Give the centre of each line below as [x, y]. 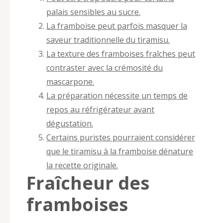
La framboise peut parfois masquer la [117, 26]
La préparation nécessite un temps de [117, 95]
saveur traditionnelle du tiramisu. [108, 40]
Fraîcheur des [88, 183]
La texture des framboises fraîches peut [121, 54]
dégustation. [70, 123]
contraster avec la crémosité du [105, 67]
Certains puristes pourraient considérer [121, 137]
